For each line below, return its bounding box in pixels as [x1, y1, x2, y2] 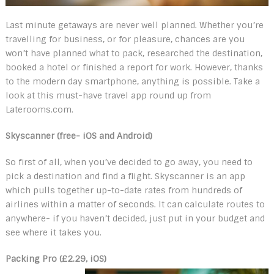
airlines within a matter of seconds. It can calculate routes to [5, 199, 265, 210]
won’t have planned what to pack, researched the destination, [5, 48, 262, 59]
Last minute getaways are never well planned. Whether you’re [5, 20, 264, 31]
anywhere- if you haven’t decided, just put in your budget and [5, 213, 265, 224]
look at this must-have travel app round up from [5, 90, 211, 101]
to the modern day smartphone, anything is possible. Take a [5, 76, 260, 87]
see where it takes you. [5, 227, 102, 238]
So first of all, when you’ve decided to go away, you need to [5, 157, 253, 168]
